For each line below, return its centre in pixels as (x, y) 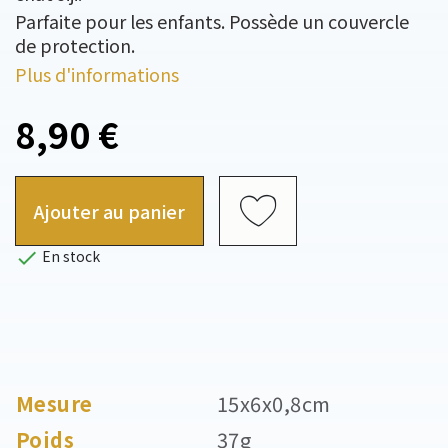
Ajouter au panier (109, 210)
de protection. (75, 45)
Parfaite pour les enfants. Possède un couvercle (212, 21)
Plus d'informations (97, 74)
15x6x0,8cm (274, 403)
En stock (69, 256)
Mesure (54, 403)
